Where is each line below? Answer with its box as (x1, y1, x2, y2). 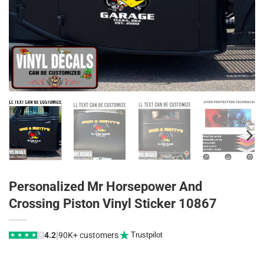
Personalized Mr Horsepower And (9, 179, 202, 194)
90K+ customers (58, 230, 118, 240)
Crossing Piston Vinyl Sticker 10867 (9, 196, 217, 212)
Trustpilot (130, 230, 163, 240)
